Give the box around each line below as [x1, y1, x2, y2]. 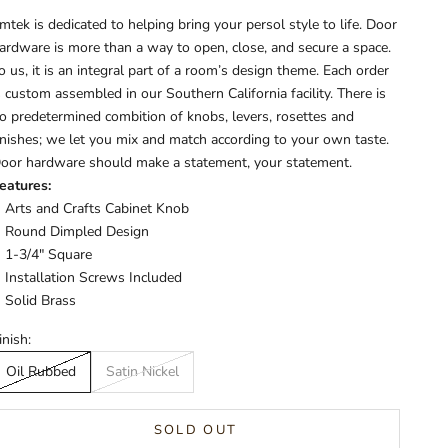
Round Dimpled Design [5, 221, 150, 241]
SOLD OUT [153, 420, 238, 439]
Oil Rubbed [6, 362, 77, 382]
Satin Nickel [106, 362, 180, 382]
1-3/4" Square [5, 244, 93, 264]
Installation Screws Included [5, 267, 183, 287]
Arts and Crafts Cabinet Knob [5, 198, 190, 218]
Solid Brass [5, 290, 77, 310]
